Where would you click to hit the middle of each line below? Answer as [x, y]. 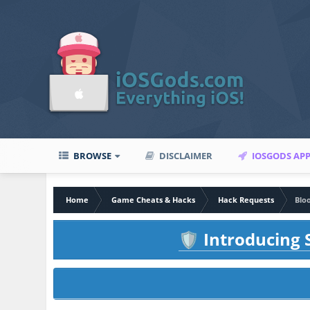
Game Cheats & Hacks [154, 200]
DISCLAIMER [185, 156]
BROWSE [92, 156]
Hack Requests [246, 200]
